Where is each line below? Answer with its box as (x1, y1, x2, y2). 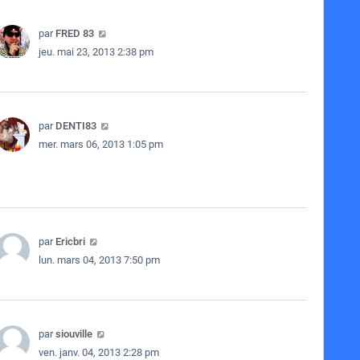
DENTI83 (55, 120, 96, 132)
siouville (55, 328, 92, 340)
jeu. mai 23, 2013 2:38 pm (38, 46, 153, 58)
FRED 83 (55, 27, 94, 39)
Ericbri (55, 235, 85, 247)
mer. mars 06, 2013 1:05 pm (38, 138, 163, 150)
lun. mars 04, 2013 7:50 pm (38, 254, 160, 266)
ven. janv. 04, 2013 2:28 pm (38, 346, 159, 358)
